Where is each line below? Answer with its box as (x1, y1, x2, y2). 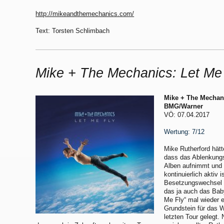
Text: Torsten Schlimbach (35, 27, 110, 34)
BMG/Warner (164, 102, 203, 110)
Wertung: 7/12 (164, 128, 205, 135)
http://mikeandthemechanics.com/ (35, 10, 134, 17)
